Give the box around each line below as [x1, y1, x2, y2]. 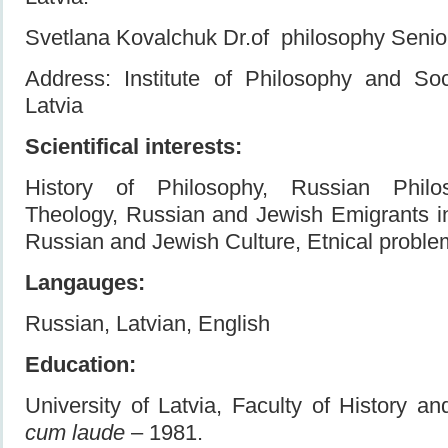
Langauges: [25, 269, 145, 295]
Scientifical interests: [25, 133, 242, 159]
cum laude [25, 419, 125, 445]
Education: [25, 351, 136, 377]
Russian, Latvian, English [25, 310, 270, 336]
